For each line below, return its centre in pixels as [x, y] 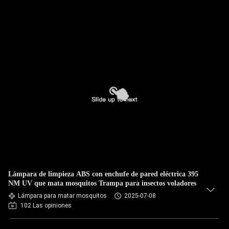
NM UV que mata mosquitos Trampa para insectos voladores [102, 183]
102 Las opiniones [46, 205]
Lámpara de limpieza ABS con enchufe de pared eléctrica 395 [103, 174]
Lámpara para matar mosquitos [62, 196]
